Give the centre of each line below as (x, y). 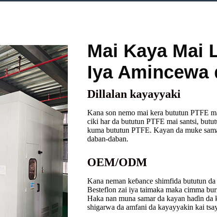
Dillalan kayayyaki (134, 94)
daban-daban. (108, 139)
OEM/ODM (117, 163)
